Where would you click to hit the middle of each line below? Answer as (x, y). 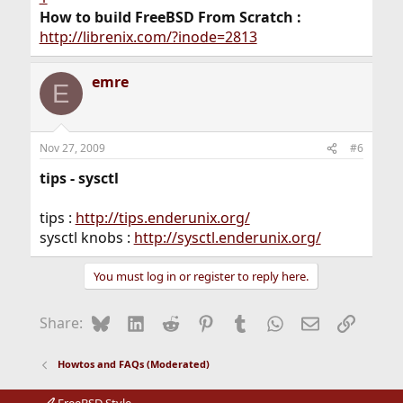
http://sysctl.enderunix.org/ (227, 238)
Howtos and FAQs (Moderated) (134, 364)
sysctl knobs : (86, 238)
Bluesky (135, 322)
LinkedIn (174, 322)
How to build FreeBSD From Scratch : (170, 18)
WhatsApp (319, 322)
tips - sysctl (79, 179)
